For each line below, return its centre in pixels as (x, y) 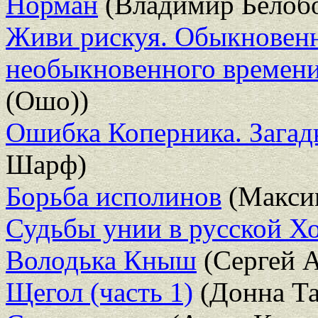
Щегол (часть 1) (99, 292)
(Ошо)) (47, 100)
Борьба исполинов (114, 196)
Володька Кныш (101, 260)
